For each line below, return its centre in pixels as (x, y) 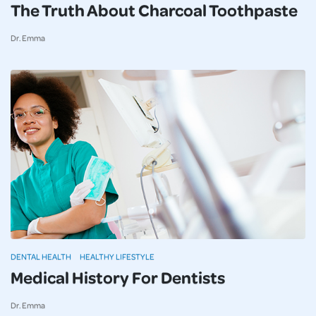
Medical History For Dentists (118, 277)
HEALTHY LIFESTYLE (117, 257)
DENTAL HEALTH (41, 257)
